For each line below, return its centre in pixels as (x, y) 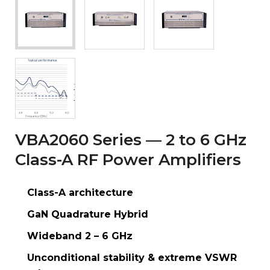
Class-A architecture (80, 192)
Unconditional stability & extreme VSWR (132, 257)
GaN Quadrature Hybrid (88, 214)
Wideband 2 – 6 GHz (80, 236)
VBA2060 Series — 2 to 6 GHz (131, 140)
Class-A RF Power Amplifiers (128, 159)
